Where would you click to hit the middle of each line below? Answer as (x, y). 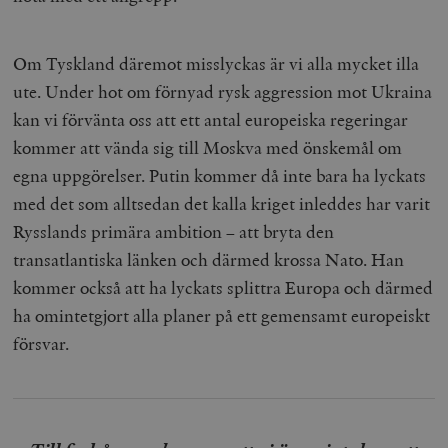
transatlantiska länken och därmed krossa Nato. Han (209, 259)
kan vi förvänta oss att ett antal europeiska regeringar (211, 119)
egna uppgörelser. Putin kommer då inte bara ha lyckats (220, 175)
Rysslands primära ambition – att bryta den (174, 231)
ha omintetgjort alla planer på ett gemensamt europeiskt (222, 315)
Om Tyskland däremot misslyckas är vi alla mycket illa (216, 63)
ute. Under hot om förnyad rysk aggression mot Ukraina (223, 91)
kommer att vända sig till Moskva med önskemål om (208, 147)
